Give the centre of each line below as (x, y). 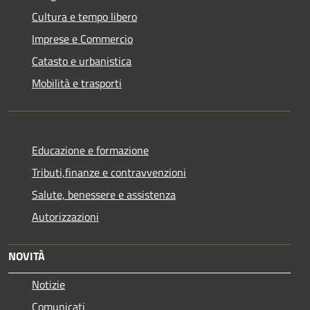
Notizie (48, 284)
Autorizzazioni (65, 217)
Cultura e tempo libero (84, 17)
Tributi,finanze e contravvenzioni (109, 172)
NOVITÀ (27, 256)
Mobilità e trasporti (77, 83)
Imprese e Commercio (82, 39)
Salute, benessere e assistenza (104, 194)
